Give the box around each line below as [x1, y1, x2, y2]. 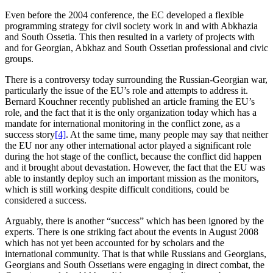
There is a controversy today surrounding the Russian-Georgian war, [5, 74, 268, 85]
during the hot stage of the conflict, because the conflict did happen [5, 151, 261, 162]
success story [5, 129, 55, 140]
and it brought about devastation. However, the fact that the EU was [5, 162, 265, 173]
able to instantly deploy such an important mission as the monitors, [5, 173, 259, 184]
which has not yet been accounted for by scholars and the [5, 238, 224, 249]
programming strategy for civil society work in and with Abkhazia [5, 21, 258, 32]
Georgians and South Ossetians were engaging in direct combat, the [5, 260, 264, 271]
